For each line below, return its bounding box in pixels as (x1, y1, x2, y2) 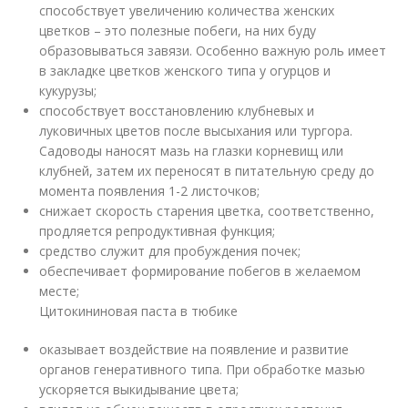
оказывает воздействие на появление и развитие (39, 341, 350, 358)
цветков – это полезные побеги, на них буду (39, 22, 317, 39)
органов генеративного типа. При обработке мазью (39, 361, 366, 378)
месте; (39, 282, 80, 300)
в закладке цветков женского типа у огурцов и (39, 62, 331, 79)
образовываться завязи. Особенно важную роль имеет (39, 42, 387, 59)
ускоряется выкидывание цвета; (39, 381, 240, 398)
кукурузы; (39, 82, 97, 99)
